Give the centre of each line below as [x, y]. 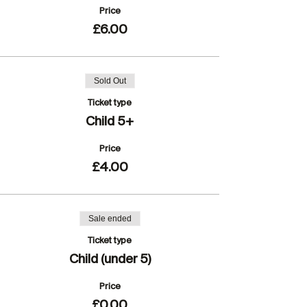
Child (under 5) [110, 260]
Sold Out [110, 81]
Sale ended [110, 219]
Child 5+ [110, 122]
